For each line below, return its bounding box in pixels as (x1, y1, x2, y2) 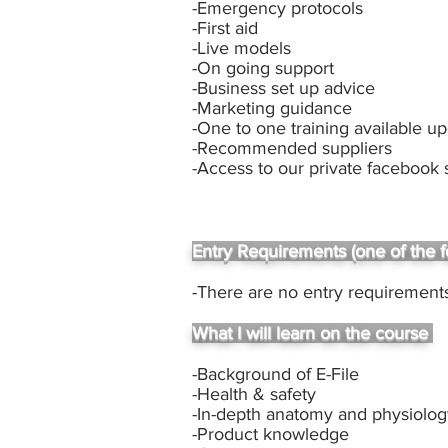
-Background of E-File (192, 364, 359, 385)
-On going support (192, 58, 334, 79)
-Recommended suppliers (192, 138, 392, 159)
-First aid (192, 18, 258, 39)
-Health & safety (192, 384, 321, 405)
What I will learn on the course (192, 323, 433, 344)
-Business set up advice (192, 78, 375, 99)
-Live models (192, 38, 296, 59)
